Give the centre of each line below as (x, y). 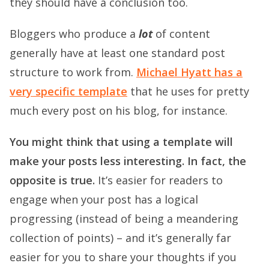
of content (181, 33)
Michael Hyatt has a (189, 72)
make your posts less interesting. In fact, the (128, 161)
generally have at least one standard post (117, 53)
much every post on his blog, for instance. (119, 110)
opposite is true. (52, 180)
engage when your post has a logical (104, 199)
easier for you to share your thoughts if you (123, 257)
